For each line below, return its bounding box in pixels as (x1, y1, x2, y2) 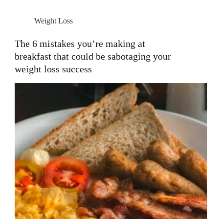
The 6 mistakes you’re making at (15, 38, 145, 49)
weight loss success (15, 64, 92, 75)
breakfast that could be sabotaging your (15, 51, 171, 62)
